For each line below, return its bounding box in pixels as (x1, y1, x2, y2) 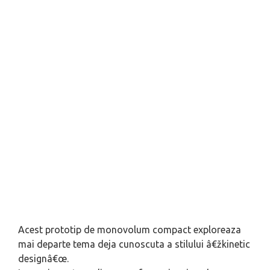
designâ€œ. (18, 253, 69, 264)
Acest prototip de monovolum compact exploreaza (18, 224, 241, 235)
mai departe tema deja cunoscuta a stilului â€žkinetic (18, 239, 250, 250)
